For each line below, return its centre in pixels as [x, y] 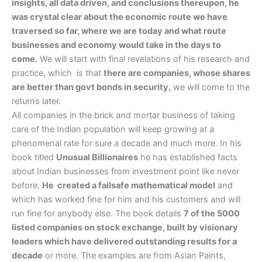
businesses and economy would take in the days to [116, 45]
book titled [34, 158]
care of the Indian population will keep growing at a [113, 130]
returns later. [36, 101]
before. [27, 186]
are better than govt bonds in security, [91, 87]
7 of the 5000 [212, 214]
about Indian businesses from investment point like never [125, 172]
